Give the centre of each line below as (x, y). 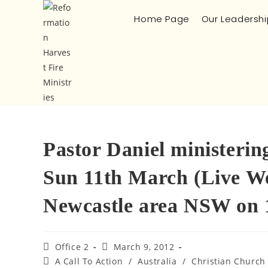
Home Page (162, 19)
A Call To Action (89, 261)
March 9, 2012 (144, 247)
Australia (157, 261)
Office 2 (72, 247)
